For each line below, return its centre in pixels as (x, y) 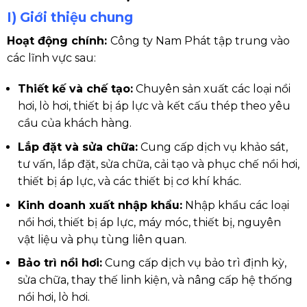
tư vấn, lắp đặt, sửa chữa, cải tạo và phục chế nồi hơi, (158, 164)
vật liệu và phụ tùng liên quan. (102, 239)
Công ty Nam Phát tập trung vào (200, 40)
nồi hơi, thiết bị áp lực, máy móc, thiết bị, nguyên (149, 222)
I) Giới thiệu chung (70, 17)
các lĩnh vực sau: (51, 58)
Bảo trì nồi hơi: (60, 263)
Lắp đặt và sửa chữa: (77, 147)
